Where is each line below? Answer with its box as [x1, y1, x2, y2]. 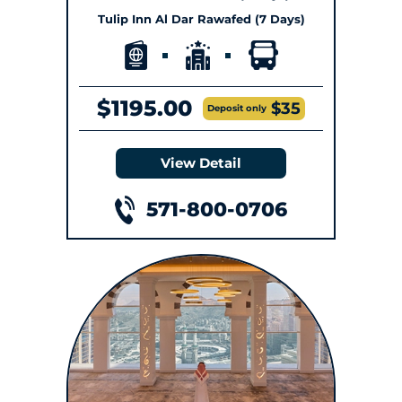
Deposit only [207, 102, 267, 115]
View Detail [161, 154, 241, 172]
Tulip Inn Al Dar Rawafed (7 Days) [97, 12, 305, 27]
